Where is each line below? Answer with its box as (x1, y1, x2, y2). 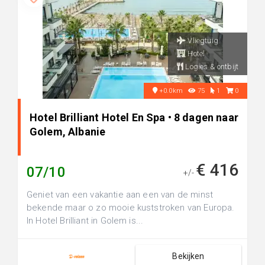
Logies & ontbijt (183, 62, 238, 71)
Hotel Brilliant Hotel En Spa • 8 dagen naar (30, 111, 238, 124)
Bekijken (172, 251, 205, 261)
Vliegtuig (186, 36, 218, 45)
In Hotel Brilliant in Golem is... (27, 215, 144, 226)
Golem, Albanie (30, 125, 106, 138)
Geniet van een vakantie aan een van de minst (27, 189, 214, 200)
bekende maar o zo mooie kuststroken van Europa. (27, 202, 235, 213)
